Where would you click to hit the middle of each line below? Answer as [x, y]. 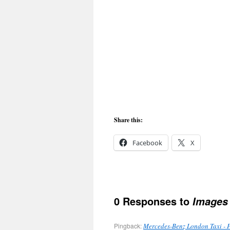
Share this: [128, 120]
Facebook [147, 143]
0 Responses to [153, 201]
